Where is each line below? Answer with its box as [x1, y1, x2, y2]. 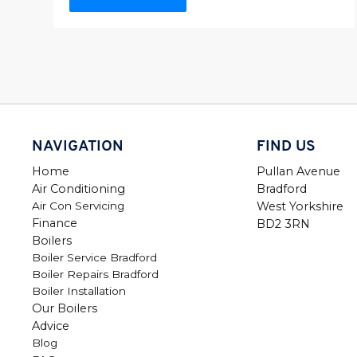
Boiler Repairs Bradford [32, 267, 159, 280]
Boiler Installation [32, 284, 126, 297]
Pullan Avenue [256, 163, 340, 178]
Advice [32, 318, 69, 333]
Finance [32, 215, 77, 230]
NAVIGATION [32, 139, 124, 155]
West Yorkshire [256, 198, 343, 214]
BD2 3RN [256, 216, 310, 231]
